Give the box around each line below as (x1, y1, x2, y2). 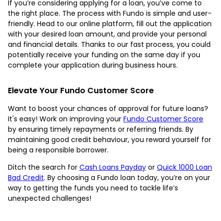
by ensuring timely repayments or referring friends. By (8, 124, 193, 134)
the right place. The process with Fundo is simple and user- (8, 8, 212, 18)
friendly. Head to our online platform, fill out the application (8, 18, 212, 29)
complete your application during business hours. (8, 60, 178, 70)
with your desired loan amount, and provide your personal (8, 29, 207, 39)
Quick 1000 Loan (157, 162, 212, 172)
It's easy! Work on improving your (8, 113, 123, 124)
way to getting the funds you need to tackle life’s (8, 183, 178, 193)
